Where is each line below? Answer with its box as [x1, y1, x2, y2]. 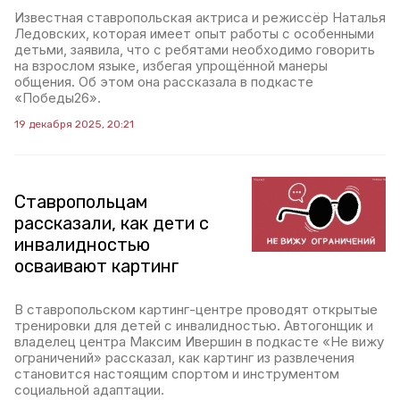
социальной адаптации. [14, 381, 164, 398]
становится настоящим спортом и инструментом [14, 365, 339, 382]
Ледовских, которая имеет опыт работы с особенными [14, 25, 374, 42]
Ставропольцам [14, 191, 147, 212]
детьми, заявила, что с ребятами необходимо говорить [14, 41, 375, 58]
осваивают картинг [14, 255, 179, 277]
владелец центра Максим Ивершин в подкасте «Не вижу [14, 333, 384, 350]
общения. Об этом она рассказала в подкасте [14, 73, 313, 90]
